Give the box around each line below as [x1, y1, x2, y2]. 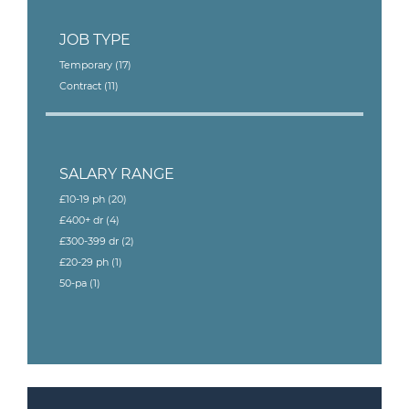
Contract [59, 79, 104, 92]
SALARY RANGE [59, 165, 174, 183]
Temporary [59, 58, 115, 71]
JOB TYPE [59, 31, 131, 48]
